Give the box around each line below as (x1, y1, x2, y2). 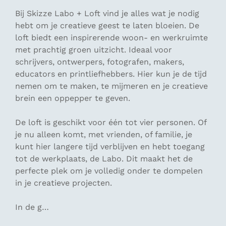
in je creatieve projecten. (15, 178, 112, 188)
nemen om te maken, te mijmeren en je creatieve (15, 81, 208, 91)
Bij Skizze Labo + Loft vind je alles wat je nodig (15, 9, 199, 18)
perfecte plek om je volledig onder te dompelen (15, 166, 203, 176)
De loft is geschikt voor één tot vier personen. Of (15, 118, 206, 127)
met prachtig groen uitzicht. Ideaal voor (15, 45, 172, 54)
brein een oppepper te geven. (15, 93, 130, 103)
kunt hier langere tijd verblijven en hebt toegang (15, 142, 205, 151)
